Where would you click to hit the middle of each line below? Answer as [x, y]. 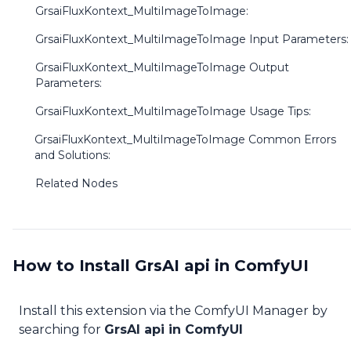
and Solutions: [73, 155]
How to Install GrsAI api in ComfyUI [161, 266]
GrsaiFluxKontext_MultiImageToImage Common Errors [186, 139]
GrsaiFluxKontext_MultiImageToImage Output [162, 67]
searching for [62, 329]
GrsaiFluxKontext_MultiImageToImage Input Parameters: [192, 39]
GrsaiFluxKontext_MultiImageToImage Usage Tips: [173, 111]
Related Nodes [76, 183]
